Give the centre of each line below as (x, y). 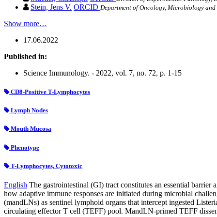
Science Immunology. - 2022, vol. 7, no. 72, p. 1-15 (102, 73)
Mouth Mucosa (30, 129)
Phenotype (24, 147)
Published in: (25, 56)
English (15, 185)
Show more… (25, 23)
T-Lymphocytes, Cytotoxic (46, 166)
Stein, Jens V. (51, 7)
